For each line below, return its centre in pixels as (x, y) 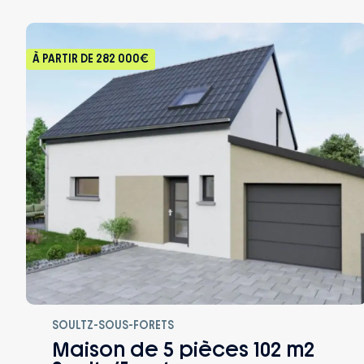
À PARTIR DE (64, 59)
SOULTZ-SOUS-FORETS (113, 325)
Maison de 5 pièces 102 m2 (183, 349)
